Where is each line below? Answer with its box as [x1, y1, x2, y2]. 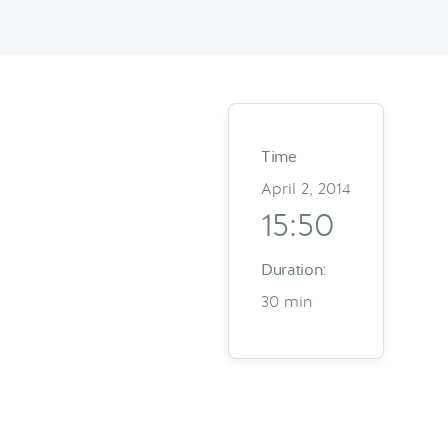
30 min [261, 291, 312, 312]
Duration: [261, 259, 327, 280]
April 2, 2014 [261, 178, 351, 199]
